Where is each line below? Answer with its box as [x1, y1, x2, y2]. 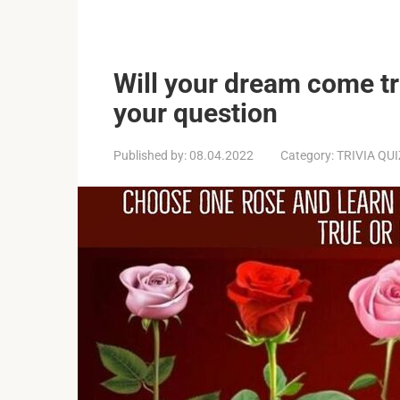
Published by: [113, 148, 187, 162]
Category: [280, 148, 334, 162]
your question [113, 97, 278, 129]
